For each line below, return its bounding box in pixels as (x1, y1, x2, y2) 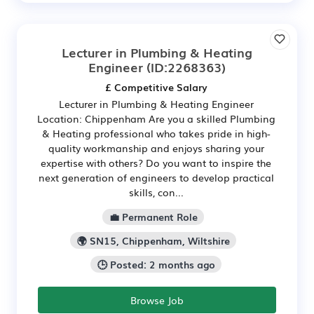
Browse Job (130, 292, 184, 307)
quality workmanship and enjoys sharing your (48, 140, 264, 155)
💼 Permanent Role (109, 210, 198, 224)
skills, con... (128, 184, 184, 199)
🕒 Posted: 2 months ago (97, 257, 215, 272)
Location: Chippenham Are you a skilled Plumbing (36, 111, 275, 125)
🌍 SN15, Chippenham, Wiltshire (76, 233, 230, 248)
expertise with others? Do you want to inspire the (41, 155, 271, 170)
